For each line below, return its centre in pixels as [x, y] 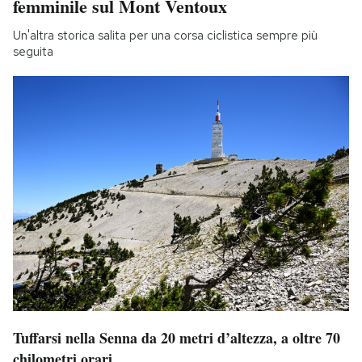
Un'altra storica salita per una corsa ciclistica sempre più [165, 35]
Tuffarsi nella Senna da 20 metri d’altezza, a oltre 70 [177, 337]
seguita [33, 51]
